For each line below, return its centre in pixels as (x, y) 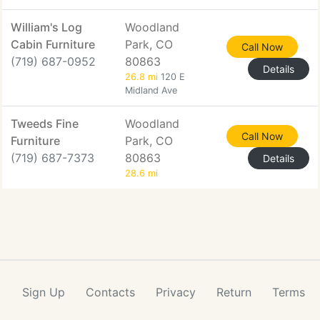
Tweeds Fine (45, 124)
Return (234, 292)
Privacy (176, 292)
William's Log (46, 27)
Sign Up (44, 292)
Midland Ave (151, 90)
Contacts (110, 292)
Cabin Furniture (53, 44)
